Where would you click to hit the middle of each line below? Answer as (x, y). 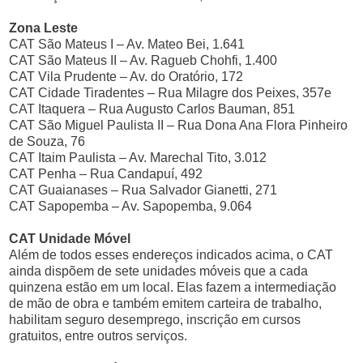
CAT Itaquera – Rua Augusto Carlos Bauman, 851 (152, 109)
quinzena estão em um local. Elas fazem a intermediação (173, 287)
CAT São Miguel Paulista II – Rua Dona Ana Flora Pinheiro (179, 125)
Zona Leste (44, 28)
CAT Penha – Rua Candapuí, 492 (106, 173)
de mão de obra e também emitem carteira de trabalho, (166, 303)
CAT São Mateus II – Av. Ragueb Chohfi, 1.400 (143, 60)
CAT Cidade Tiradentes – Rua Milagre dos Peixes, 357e (171, 92)
